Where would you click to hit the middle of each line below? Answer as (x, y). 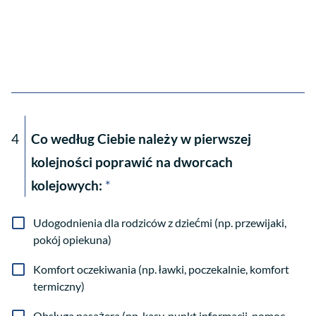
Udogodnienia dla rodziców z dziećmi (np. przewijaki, (160, 223)
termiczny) (59, 286)
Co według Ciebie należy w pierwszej (141, 139)
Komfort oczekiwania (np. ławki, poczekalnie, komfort (161, 269)
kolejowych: (67, 186)
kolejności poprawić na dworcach (132, 162)
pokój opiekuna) (72, 240)
